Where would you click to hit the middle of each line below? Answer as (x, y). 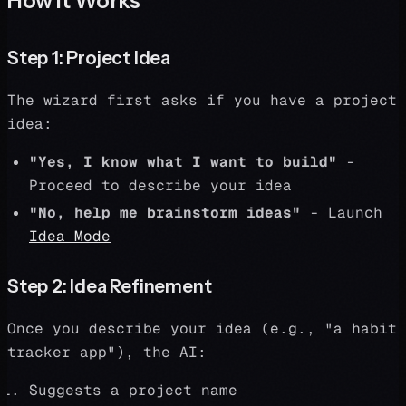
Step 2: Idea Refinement (110, 286)
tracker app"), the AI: (107, 352)
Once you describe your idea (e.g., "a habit (202, 329)
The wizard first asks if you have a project (202, 100)
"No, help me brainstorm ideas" (165, 213)
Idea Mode (70, 236)
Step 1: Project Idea (89, 58)
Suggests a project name (133, 390)
